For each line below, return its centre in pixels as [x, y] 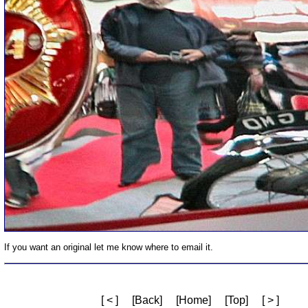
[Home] [193, 300]
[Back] [147, 300]
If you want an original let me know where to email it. [109, 247]
